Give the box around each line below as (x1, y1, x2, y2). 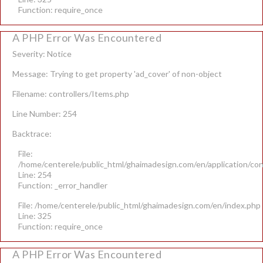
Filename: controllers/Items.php (12, 89, 129, 99)
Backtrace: (12, 129, 52, 139)
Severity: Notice (12, 49, 72, 59)
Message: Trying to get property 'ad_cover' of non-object (12, 69, 222, 79)
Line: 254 (18, 170, 52, 180)
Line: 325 (18, 211, 52, 221)
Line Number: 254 (12, 109, 77, 119)
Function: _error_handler (18, 180, 107, 190)
